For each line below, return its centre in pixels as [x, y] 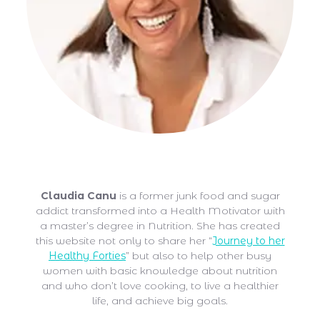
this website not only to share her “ [124, 241]
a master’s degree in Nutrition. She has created [160, 226]
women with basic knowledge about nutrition [160, 271]
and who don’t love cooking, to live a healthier [160, 286]
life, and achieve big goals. [160, 301]
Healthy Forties [87, 256]
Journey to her [248, 241]
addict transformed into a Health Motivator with [160, 211]
